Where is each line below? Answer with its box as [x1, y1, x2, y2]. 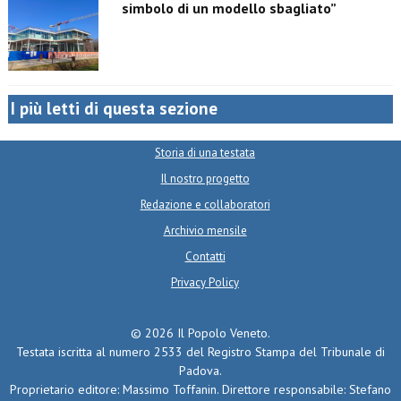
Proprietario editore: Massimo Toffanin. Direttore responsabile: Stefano [10, 381, 391, 398]
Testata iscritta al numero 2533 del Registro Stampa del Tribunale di [16, 344, 385, 361]
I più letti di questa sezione [10, 98, 218, 120]
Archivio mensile [163, 223, 247, 239]
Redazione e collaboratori [140, 197, 270, 213]
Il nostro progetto [160, 171, 250, 187]
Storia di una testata [155, 145, 255, 161]
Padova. [179, 363, 222, 380]
